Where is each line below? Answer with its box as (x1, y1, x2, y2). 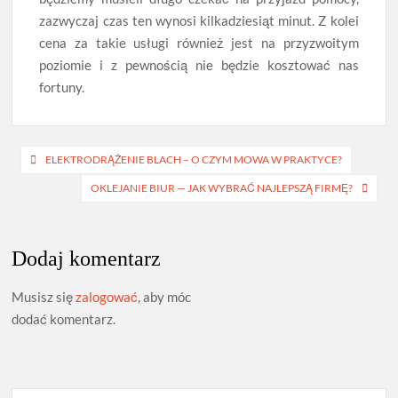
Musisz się (12, 289, 76, 306)
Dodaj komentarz (12, 247, 162, 271)
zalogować (76, 289, 139, 306)
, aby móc (138, 289, 192, 306)
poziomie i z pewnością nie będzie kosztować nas (39, 56, 359, 73)
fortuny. (39, 78, 85, 95)
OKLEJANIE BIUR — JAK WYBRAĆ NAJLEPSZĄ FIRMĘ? (90, 181, 353, 195)
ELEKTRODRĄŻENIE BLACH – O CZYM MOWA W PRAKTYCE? (45, 153, 343, 167)
